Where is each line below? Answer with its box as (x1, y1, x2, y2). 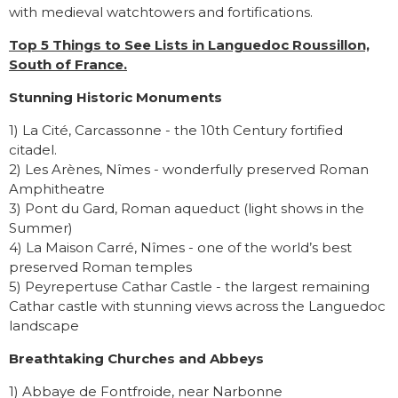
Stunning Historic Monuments (9, 89, 222, 107)
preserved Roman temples (9, 259, 192, 276)
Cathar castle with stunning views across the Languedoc (9, 298, 386, 315)
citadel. (9, 141, 57, 159)
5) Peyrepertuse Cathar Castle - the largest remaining (9, 278, 370, 296)
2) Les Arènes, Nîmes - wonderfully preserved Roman (9, 161, 369, 179)
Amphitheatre (9, 180, 105, 198)
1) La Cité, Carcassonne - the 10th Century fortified (9, 122, 343, 139)
